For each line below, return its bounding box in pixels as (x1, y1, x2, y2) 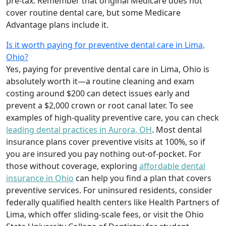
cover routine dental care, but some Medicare (6, 7, 181, 18)
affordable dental (139, 160, 205, 172)
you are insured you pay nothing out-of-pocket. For (6, 148, 201, 159)
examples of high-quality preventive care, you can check (6, 111, 219, 123)
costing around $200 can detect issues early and (6, 87, 190, 99)
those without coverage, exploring (6, 160, 139, 172)
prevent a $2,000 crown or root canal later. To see (6, 99, 193, 111)
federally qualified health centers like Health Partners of (6, 196, 219, 208)
